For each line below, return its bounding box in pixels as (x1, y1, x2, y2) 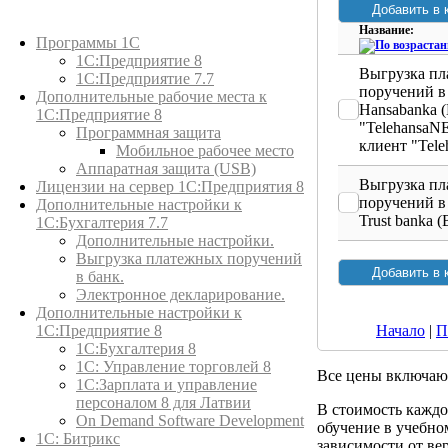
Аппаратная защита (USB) (76, 160, 256, 177)
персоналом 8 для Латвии (76, 394, 251, 411)
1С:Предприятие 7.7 (76, 70, 214, 87)
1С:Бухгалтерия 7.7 (36, 214, 168, 231)
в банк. (76, 268, 124, 285)
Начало (376, 321, 425, 339)
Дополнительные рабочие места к (36, 88, 267, 105)
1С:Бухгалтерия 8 (76, 340, 196, 357)
